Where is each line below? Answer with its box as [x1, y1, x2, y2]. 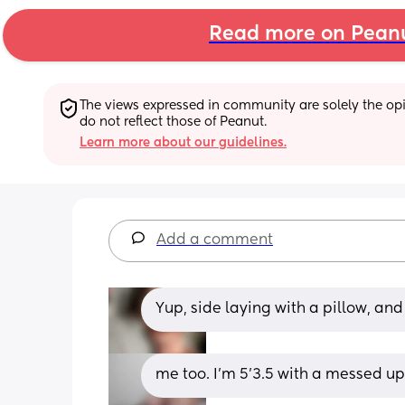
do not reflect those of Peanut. [80, 115, 267, 128]
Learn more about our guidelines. [80, 136, 287, 149]
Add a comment [156, 232, 273, 248]
